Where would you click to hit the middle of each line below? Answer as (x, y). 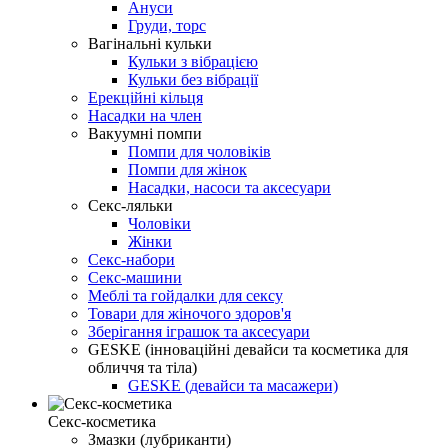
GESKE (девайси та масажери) (233, 385)
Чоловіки (159, 223)
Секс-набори (131, 259)
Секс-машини (135, 277)
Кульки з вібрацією (193, 61)
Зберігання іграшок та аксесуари (199, 331)
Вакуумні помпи (145, 133)
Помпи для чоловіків (199, 151)
